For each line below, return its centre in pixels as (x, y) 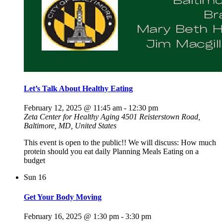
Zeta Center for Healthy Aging (73, 117)
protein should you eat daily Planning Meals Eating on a (111, 152)
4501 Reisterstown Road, (161, 117)
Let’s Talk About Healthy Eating (78, 89)
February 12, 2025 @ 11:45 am (73, 108)
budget (34, 161)
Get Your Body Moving (63, 197)
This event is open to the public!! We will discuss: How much (120, 143)
